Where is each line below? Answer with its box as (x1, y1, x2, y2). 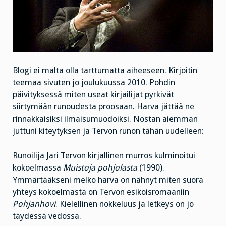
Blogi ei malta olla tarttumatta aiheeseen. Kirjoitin (13, 66, 197, 76)
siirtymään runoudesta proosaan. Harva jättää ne (13, 102, 194, 112)
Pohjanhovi (13, 199, 55, 209)
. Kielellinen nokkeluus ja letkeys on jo (55, 199, 194, 209)
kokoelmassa (13, 163, 63, 173)
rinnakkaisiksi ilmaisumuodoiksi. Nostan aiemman (13, 114, 198, 124)
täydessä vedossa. (13, 211, 81, 221)
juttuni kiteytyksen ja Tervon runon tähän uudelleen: (13, 126, 204, 136)
